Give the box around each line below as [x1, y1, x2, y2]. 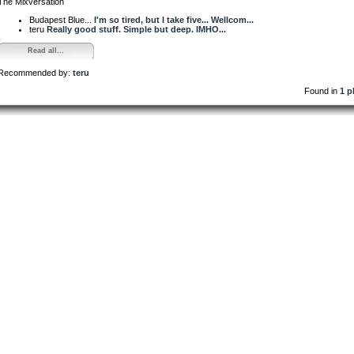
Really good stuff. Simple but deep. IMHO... [47, 24, 226, 34]
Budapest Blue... [29, 14, 94, 24]
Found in [304, 85, 340, 96]
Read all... [27, 46, 64, 55]
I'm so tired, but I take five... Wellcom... [94, 14, 254, 24]
